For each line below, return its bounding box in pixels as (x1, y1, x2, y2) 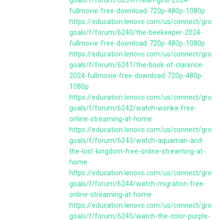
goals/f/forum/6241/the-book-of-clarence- (69, 61, 205, 69)
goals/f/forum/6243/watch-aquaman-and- (69, 137, 204, 144)
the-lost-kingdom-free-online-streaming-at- (69, 147, 205, 155)
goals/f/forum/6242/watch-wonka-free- (69, 104, 196, 112)
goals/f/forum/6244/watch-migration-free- (69, 180, 206, 188)
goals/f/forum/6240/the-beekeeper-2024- (69, 28, 203, 36)
